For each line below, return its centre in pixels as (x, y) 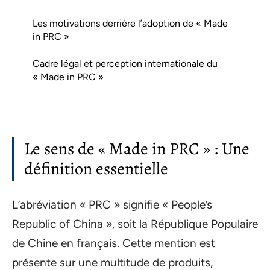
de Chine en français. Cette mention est (114, 243)
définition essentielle (96, 169)
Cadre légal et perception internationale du (125, 63)
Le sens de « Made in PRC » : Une (137, 149)
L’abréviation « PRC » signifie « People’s (112, 204)
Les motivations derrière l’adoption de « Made (130, 23)
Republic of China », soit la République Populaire (135, 224)
